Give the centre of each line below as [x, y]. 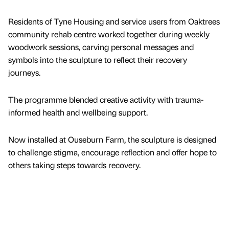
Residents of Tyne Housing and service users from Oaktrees [114, 21]
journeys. [25, 72]
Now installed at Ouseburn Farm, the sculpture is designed [112, 139]
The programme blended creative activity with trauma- [106, 99]
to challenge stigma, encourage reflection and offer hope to [112, 152]
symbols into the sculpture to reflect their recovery [98, 59]
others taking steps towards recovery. [75, 165]
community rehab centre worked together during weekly [109, 34]
